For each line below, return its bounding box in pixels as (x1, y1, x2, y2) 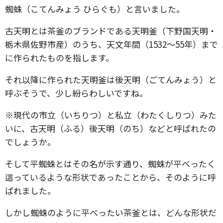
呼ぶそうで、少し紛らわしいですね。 (5, 87, 148, 99)
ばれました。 (5, 184, 56, 197)
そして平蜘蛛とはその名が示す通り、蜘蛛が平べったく (5, 157, 216, 170)
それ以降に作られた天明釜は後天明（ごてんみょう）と (5, 73, 217, 86)
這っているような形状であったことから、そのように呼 (5, 171, 216, 183)
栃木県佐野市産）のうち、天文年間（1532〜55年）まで (5, 38, 218, 50)
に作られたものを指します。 (5, 51, 114, 64)
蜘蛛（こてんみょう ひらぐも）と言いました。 (5, 2, 185, 15)
